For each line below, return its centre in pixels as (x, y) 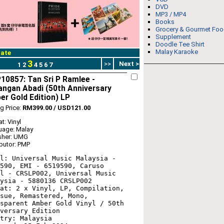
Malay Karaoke (177, 52)
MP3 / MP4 (171, 14)
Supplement (173, 37)
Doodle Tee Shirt (180, 44)
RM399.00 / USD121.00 (56, 108)
